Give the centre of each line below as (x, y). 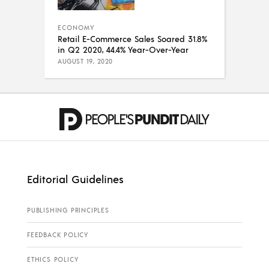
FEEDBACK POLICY (58, 234)
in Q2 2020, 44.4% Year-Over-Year (123, 49)
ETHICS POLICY (53, 259)
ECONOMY (76, 27)
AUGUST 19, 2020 (85, 61)
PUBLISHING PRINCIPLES (68, 210)
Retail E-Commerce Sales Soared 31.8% (132, 38)
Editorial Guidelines (75, 178)
